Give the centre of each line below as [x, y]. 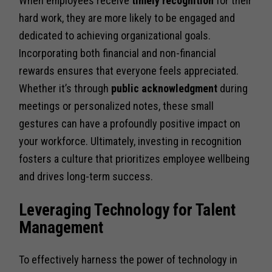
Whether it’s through [65, 89]
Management [61, 228]
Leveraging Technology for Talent [127, 210]
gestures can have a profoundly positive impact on [130, 124]
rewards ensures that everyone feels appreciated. [129, 71]
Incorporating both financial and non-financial [118, 53]
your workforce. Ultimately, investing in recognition [131, 141]
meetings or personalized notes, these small [117, 106]
